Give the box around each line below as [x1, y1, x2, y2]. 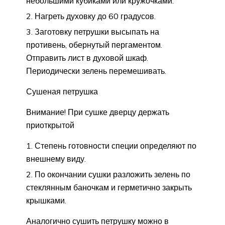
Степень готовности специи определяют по [35, 141, 196, 151]
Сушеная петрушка [26, 86, 98, 97]
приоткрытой [26, 120, 74, 131]
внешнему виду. [26, 154, 86, 164]
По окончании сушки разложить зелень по [35, 169, 190, 180]
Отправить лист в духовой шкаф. [26, 53, 148, 63]
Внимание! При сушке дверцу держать [26, 107, 169, 118]
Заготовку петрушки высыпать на [35, 27, 159, 37]
